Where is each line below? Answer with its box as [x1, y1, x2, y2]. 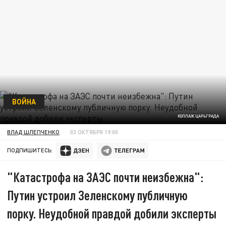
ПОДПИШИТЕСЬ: [7, 147, 53, 154]
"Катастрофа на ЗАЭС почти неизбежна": [7, 169, 204, 185]
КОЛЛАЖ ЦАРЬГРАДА [177, 114, 219, 119]
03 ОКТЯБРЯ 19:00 [70, 128, 119, 135]
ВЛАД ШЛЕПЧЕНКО [7, 128, 60, 135]
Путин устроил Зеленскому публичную [7, 187, 188, 203]
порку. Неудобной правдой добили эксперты [7, 205, 217, 221]
